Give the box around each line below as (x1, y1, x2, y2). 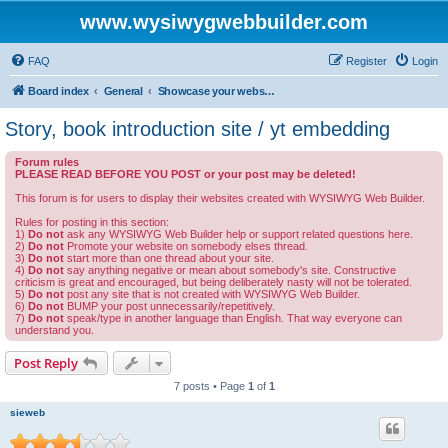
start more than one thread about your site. (64, 252, 274, 264)
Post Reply (14, 354, 78, 372)
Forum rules (15, 156, 79, 168)
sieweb (10, 407, 45, 418)
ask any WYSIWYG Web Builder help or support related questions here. (64, 228, 413, 240)
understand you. (15, 324, 94, 336)
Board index (28, 85, 89, 97)
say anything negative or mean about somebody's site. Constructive (64, 264, 396, 276)
